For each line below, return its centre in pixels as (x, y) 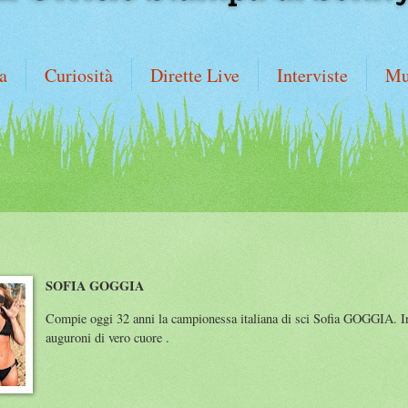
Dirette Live (195, 75)
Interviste (312, 75)
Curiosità (79, 75)
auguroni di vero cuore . (110, 337)
